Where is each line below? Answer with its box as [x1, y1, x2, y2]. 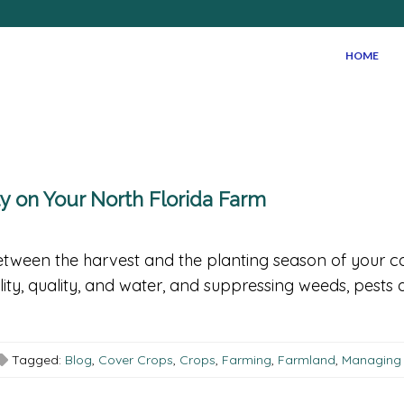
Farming [222, 352, 271, 369]
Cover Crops [98, 352, 173, 369]
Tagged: [8, 352, 65, 369]
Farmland [278, 352, 335, 369]
